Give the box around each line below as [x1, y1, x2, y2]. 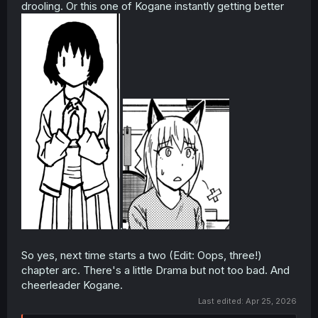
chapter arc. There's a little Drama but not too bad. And [21, 263, 290, 277]
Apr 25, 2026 [246, 296, 297, 307]
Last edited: [198, 296, 246, 307]
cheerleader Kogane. [21, 278, 123, 292]
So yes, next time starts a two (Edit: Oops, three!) [21, 248, 262, 262]
